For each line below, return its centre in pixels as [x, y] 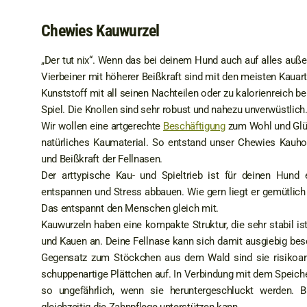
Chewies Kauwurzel [100, 31]
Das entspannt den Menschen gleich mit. [130, 208]
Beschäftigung [194, 126]
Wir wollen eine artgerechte [102, 126]
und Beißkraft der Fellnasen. [102, 159]
